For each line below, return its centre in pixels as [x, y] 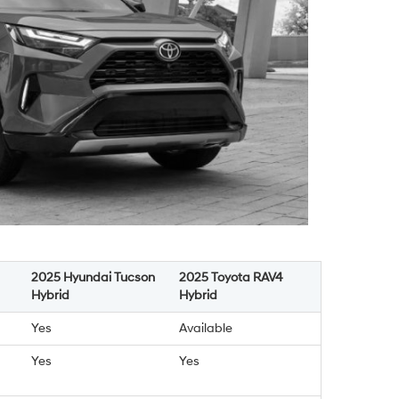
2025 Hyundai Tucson [93, 278]
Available [206, 329]
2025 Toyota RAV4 [231, 278]
